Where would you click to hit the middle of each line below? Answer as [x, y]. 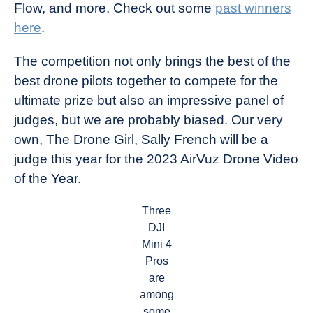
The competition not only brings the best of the [152, 61]
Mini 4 [156, 244]
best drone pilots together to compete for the [146, 81]
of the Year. [49, 179]
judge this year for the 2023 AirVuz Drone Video [156, 159]
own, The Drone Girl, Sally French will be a [141, 139]
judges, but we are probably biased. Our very [148, 120]
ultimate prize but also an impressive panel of [149, 100]
